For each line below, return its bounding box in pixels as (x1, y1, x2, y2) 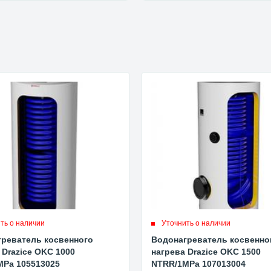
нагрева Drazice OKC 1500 (151, 247, 261, 257)
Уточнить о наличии (162, 219, 231, 228)
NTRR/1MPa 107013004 (151, 259, 246, 269)
